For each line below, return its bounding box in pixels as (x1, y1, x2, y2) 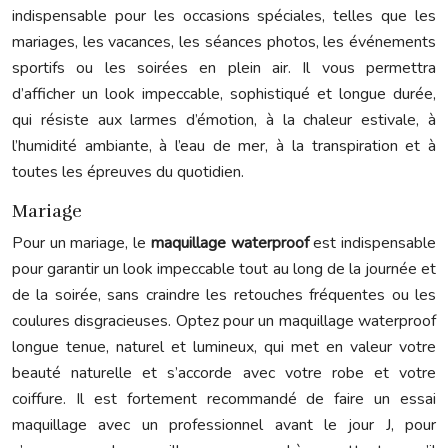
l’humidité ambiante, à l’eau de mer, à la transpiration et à (12, 135, 436, 157)
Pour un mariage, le (12, 232, 151, 254)
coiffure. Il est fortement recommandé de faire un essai (12, 388, 436, 410)
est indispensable (313, 232, 437, 254)
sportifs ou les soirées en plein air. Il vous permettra (12, 57, 436, 79)
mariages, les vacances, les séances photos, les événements (12, 31, 436, 53)
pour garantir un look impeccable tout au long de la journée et (12, 258, 436, 280)
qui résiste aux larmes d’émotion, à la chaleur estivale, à (12, 109, 436, 131)
